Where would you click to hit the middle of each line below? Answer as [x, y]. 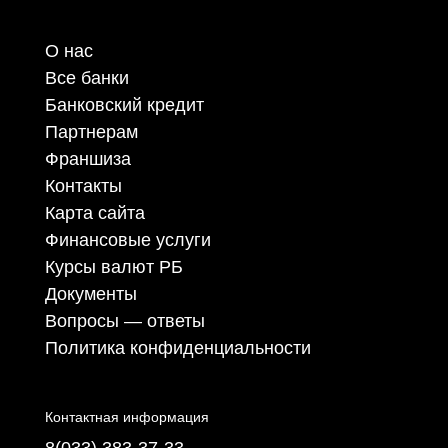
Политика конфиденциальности [177, 348]
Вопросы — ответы [124, 321]
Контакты [83, 186]
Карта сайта [94, 213]
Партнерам [91, 132]
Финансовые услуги [127, 240]
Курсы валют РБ [113, 267]
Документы [90, 294]
